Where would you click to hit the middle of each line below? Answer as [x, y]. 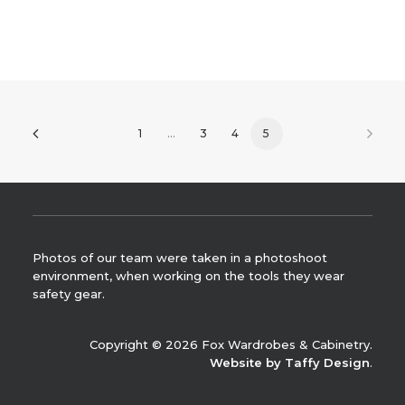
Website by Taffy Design [290, 363]
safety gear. [69, 294]
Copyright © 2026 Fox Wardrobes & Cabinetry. [231, 344]
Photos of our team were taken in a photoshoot [180, 258]
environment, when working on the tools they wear [188, 276]
